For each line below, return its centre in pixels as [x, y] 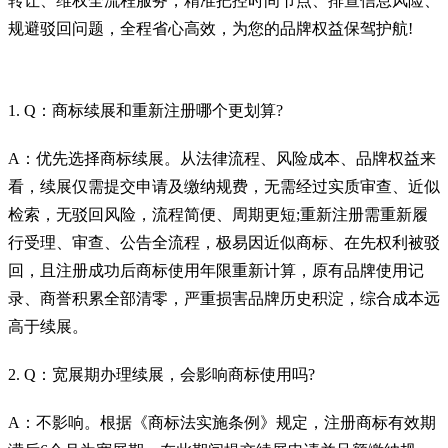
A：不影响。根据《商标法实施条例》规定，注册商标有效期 [222, 422]
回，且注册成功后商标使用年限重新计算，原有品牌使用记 [216, 270]
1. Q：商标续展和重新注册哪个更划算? [145, 110]
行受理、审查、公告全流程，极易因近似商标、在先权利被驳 [224, 242]
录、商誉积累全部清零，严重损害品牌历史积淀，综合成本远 [224, 298]
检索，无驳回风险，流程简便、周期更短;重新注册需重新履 [218, 214]
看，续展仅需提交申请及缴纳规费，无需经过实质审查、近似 [224, 186]
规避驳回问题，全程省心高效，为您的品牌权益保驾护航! [210, 28]
